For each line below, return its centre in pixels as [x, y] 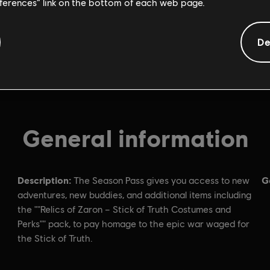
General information [135, 137]
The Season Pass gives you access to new [162, 181]
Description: [44, 180]
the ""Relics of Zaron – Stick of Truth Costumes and [124, 209]
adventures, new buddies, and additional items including [134, 195]
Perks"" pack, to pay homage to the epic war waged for [133, 224]
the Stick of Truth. [55, 238]
